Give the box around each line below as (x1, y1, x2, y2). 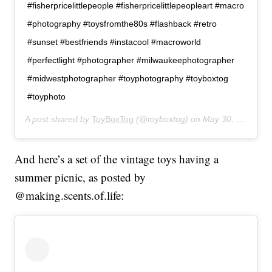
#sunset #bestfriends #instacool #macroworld (27, 37, 202, 47)
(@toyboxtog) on (134, 114, 203, 124)
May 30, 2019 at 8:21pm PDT (203, 114, 237, 124)
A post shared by (25, 114, 92, 124)
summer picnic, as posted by (15, 169, 146, 185)
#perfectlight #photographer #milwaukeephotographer (27, 55, 235, 66)
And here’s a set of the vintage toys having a (15, 151, 219, 167)
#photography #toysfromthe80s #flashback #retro (27, 19, 217, 29)
